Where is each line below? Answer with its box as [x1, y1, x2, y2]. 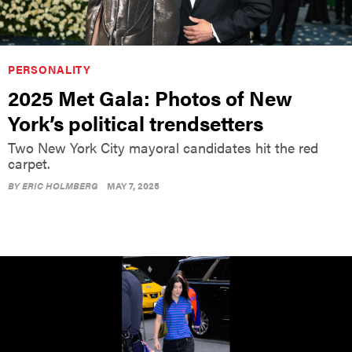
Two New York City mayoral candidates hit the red [8, 137, 318, 157]
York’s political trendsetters [8, 108, 263, 137]
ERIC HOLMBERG [22, 178, 98, 192]
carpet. [8, 152, 50, 173]
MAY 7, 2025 [107, 178, 159, 192]
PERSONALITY [8, 60, 91, 77]
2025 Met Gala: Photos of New [8, 82, 292, 112]
